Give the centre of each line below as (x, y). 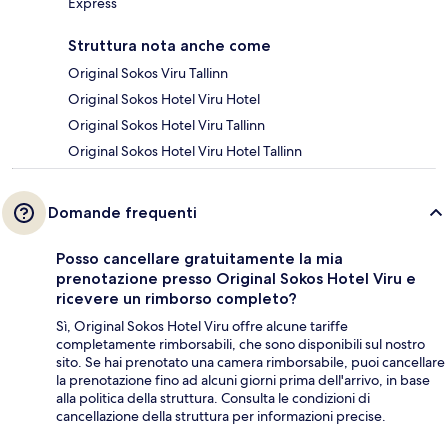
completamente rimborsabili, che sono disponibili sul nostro (240, 343)
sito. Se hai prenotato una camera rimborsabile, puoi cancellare (250, 361)
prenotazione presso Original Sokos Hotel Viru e (236, 278)
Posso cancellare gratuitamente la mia (199, 258)
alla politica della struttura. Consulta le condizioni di (213, 397)
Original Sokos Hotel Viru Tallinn (166, 124)
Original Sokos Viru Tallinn (148, 72)
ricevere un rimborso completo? (176, 298)
